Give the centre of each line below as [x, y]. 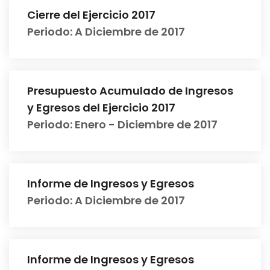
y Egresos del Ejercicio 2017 [101, 108]
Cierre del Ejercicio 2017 [91, 15]
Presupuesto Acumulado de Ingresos [130, 91]
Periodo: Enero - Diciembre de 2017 [122, 124]
